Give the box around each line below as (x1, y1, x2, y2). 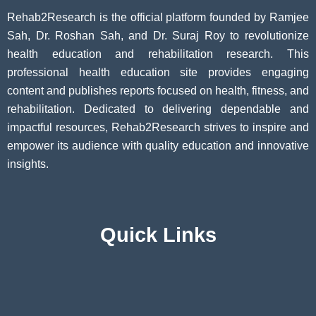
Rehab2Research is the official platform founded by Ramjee (7, 11, 309, 24)
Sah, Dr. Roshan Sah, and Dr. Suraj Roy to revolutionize (7, 30, 309, 42)
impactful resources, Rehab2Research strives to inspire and (7, 121, 309, 134)
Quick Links (99, 224, 217, 247)
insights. (7, 158, 49, 171)
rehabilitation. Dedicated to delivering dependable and (7, 103, 309, 116)
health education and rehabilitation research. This (7, 48, 309, 61)
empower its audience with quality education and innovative (7, 140, 309, 152)
